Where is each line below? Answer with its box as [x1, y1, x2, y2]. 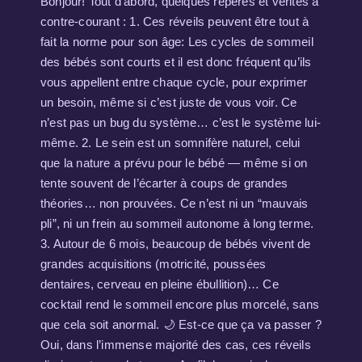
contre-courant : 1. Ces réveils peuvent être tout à [40, 15, 309, 28]
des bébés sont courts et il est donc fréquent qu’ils [40, 55, 312, 69]
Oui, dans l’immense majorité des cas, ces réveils [40, 338, 311, 351]
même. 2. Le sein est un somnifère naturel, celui [40, 136, 301, 149]
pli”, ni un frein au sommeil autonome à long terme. [40, 217, 314, 230]
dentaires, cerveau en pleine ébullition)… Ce [40, 277, 279, 291]
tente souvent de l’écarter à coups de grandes [40, 176, 288, 190]
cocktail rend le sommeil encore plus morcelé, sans [40, 297, 320, 311]
